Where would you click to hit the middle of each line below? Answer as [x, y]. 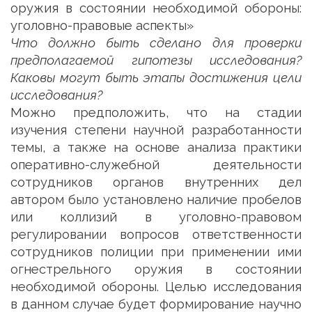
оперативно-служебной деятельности [156, 165]
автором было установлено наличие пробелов [156, 200]
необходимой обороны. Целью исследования [156, 287]
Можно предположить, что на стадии [156, 112]
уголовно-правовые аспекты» [102, 25]
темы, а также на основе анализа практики [156, 147]
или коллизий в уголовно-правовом [156, 217]
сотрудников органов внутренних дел [156, 182]
